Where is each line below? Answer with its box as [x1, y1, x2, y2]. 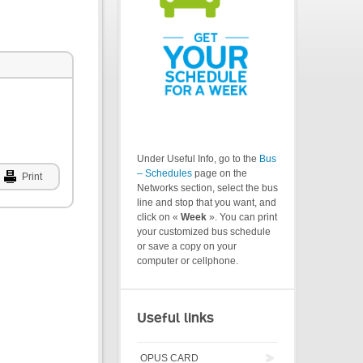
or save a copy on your [137, 241, 237, 253]
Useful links [137, 310, 214, 327]
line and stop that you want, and [137, 197, 276, 209]
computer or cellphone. [137, 255, 238, 267]
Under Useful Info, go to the [137, 153, 259, 165]
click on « [137, 211, 181, 224]
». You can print [207, 211, 277, 224]
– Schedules [137, 168, 192, 180]
